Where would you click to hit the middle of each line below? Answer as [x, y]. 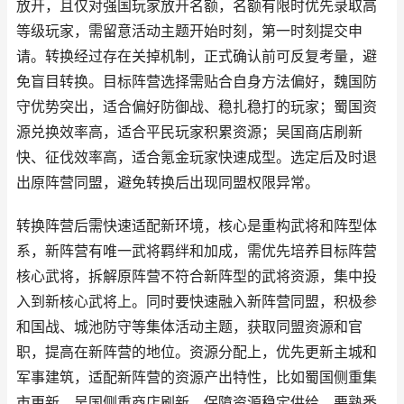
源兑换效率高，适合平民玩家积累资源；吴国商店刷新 [189, 132]
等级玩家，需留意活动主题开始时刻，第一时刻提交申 [189, 31]
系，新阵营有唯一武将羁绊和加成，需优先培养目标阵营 [197, 251]
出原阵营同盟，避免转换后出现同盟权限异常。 [168, 183]
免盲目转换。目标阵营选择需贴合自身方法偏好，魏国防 [197, 82]
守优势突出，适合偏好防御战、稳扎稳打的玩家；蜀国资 [197, 107]
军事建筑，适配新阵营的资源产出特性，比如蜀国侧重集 [197, 377]
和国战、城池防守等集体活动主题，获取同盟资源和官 [189, 327]
